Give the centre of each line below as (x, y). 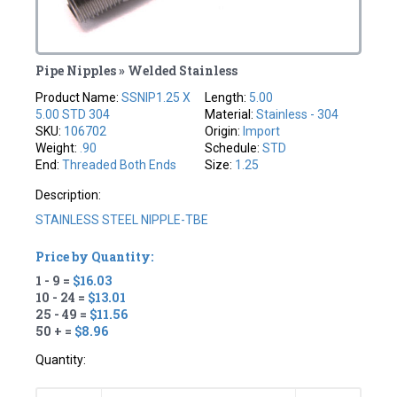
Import (261, 132)
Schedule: (234, 148)
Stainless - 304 (297, 115)
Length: (227, 98)
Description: (69, 195)
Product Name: (79, 98)
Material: (230, 115)
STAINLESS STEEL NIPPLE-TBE (122, 220)
